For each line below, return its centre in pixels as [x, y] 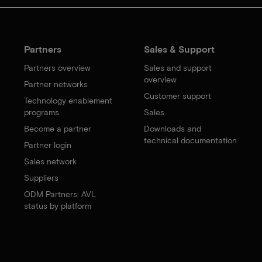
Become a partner [58, 129]
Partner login [48, 145]
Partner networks [56, 84]
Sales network [51, 161]
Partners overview [58, 68]
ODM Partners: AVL [60, 194]
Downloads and [172, 129]
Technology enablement [68, 101]
